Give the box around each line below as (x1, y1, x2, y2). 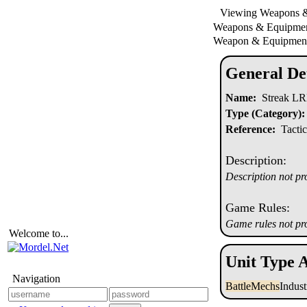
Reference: (225, 123, 275, 135)
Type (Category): (225, 108, 305, 119)
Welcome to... (9, 228, 69, 239)
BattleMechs (225, 280, 280, 292)
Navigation (12, 273, 60, 284)
